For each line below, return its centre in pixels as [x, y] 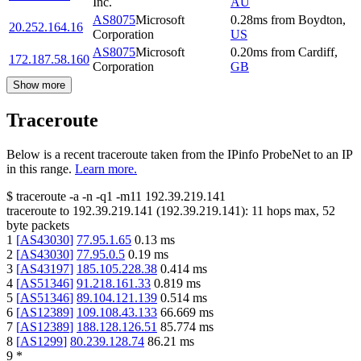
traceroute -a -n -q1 [64, 196]
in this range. [39, 168]
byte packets [38, 225]
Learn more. [106, 168]
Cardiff [316, 52]
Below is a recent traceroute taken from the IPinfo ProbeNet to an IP [179, 154]
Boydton [320, 19]
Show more [39, 85]
